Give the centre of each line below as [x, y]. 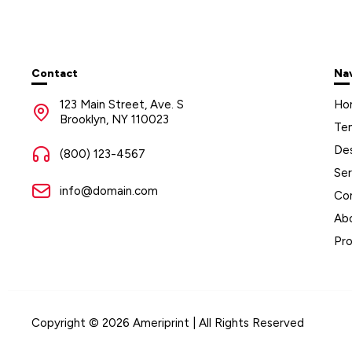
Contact [55, 74]
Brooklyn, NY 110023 [115, 120]
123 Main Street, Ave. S [122, 105]
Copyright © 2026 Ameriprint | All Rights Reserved [168, 323]
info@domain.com [109, 191]
